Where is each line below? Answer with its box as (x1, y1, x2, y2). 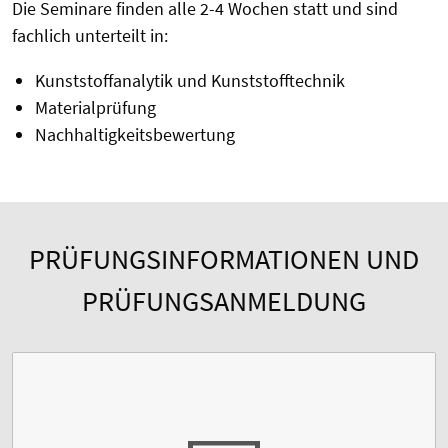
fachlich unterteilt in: (12, 24, 168, 48)
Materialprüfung (34, 96, 156, 120)
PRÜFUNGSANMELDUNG (82, 283, 366, 320)
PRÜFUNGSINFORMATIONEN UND (29, 241, 419, 278)
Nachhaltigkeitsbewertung (34, 123, 235, 147)
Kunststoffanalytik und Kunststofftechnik (34, 69, 345, 93)
